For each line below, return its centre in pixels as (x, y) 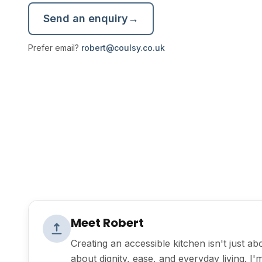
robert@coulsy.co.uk (123, 48)
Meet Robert (107, 223)
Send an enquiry (86, 18)
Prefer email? (55, 48)
